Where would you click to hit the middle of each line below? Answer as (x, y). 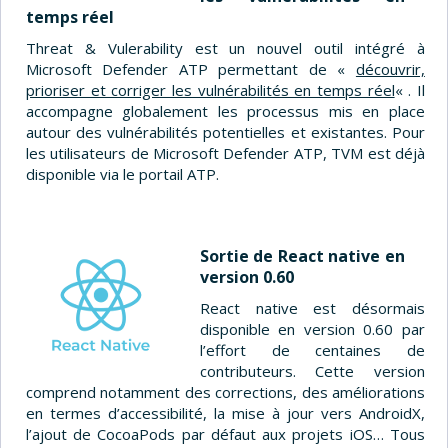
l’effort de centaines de (312, 349)
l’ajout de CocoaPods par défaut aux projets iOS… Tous (225, 433)
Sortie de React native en (302, 255)
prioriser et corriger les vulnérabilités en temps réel (210, 89)
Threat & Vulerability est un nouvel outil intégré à (225, 47)
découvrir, (390, 68)
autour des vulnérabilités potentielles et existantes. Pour (225, 131)
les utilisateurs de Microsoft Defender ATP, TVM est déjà (225, 152)
